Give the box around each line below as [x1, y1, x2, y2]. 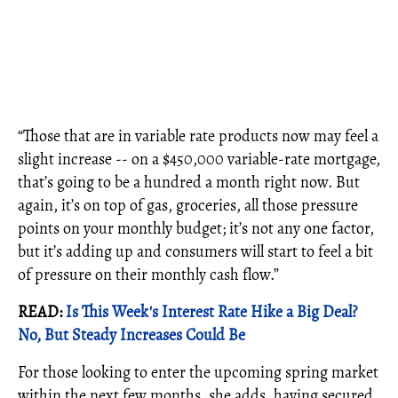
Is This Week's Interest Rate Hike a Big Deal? [66, 301, 357, 322]
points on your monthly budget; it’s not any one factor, [18, 218, 374, 239]
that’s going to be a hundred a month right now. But [18, 171, 360, 193]
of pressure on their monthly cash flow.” [18, 264, 279, 285]
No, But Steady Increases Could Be [18, 324, 245, 346]
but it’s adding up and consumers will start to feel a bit [18, 241, 373, 262]
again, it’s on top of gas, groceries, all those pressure [18, 195, 358, 216]
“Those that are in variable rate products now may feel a [18, 125, 378, 147]
